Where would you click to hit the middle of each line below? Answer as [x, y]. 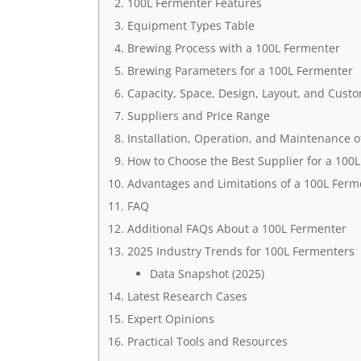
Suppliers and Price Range [198, 116]
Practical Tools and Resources [207, 341]
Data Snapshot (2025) [207, 274]
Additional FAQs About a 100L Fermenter [237, 228]
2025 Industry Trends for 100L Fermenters [241, 251]
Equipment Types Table [191, 25]
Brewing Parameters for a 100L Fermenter [240, 71]
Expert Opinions [170, 319]
